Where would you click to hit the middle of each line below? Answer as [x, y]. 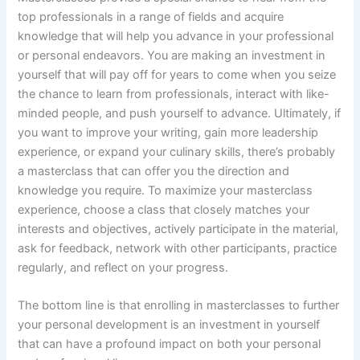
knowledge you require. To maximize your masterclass [166, 190]
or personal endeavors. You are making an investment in [172, 55]
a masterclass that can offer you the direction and [154, 171]
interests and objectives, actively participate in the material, [178, 229]
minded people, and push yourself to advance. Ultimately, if [180, 113]
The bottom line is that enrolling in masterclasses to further [179, 306]
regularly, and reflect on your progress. [123, 267]
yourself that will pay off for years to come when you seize [177, 74]
